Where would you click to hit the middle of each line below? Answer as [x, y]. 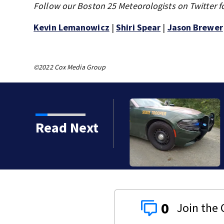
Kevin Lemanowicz [71, 27]
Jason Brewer [195, 27]
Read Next [67, 127]
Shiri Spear [138, 27]
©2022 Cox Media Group [70, 67]
